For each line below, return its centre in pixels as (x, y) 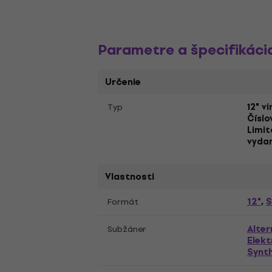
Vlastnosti (130, 177)
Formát (123, 202)
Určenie (123, 82)
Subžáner (127, 229)
